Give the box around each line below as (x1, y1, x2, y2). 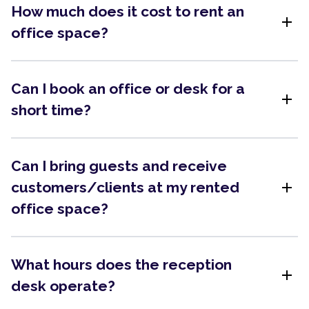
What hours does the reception (11, 256, 232, 273)
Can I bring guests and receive (11, 157, 227, 175)
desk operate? (11, 277, 115, 295)
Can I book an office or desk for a (11, 80, 245, 97)
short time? (11, 101, 91, 119)
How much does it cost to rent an (11, 3, 244, 20)
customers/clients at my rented (11, 179, 239, 196)
